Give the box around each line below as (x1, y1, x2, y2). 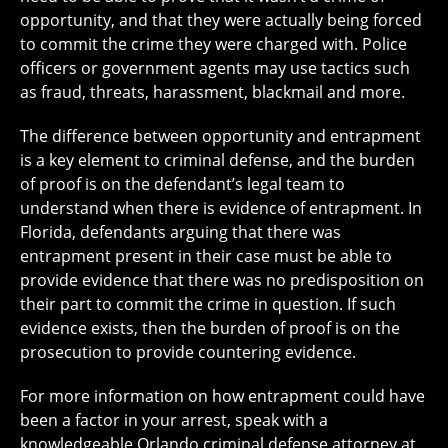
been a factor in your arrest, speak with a (20, 409, 328, 432)
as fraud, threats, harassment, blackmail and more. (20, 81, 405, 104)
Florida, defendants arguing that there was (20, 221, 341, 244)
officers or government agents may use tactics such (20, 57, 410, 80)
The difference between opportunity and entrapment (20, 125, 421, 148)
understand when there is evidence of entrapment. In (20, 197, 422, 220)
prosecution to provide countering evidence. (20, 341, 356, 364)
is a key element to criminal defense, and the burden (20, 149, 415, 172)
